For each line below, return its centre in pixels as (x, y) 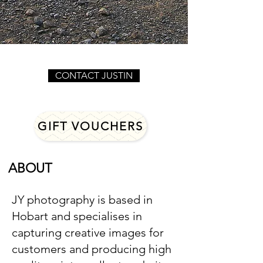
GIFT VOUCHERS (90, 126)
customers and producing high (92, 249)
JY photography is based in (82, 200)
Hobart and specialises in (77, 216)
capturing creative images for (88, 232)
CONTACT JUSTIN (94, 75)
